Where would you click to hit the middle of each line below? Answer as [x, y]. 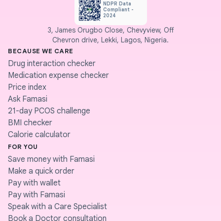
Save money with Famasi [51, 159]
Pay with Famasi [37, 195]
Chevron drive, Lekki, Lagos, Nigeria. [110, 40]
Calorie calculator [39, 135]
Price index [27, 87]
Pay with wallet [34, 183]
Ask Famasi [28, 99]
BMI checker [30, 123]
